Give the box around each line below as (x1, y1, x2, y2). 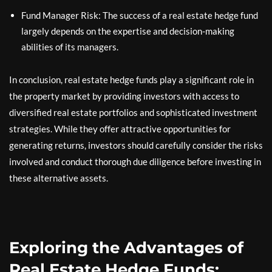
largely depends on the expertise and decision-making (21, 25, 234, 36)
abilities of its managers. (21, 41, 118, 52)
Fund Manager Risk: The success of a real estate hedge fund (21, 9, 258, 21)
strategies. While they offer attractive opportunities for (9, 123, 231, 134)
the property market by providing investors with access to (9, 90, 239, 101)
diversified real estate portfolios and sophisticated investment (9, 106, 257, 118)
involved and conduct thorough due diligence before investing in (9, 155, 261, 167)
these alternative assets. (9, 172, 108, 183)
